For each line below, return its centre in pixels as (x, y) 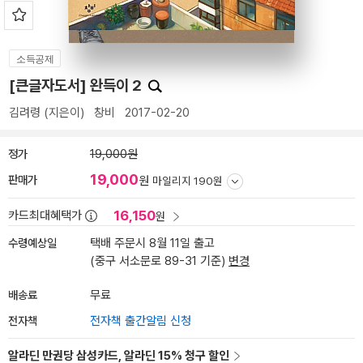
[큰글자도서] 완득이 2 (77, 85)
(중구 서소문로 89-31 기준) (159, 261)
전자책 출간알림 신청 (141, 321)
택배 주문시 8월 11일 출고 (152, 243)
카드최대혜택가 (45, 216)
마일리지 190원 (188, 181)
